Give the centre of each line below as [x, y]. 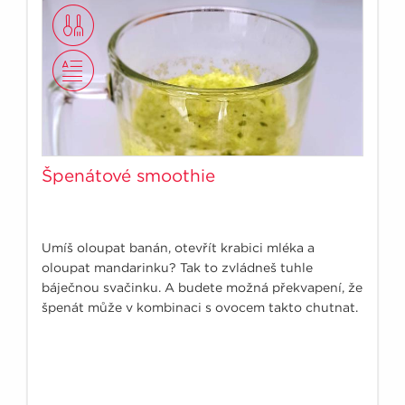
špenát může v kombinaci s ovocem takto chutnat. [200, 307]
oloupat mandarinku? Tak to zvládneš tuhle [177, 267]
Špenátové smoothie [128, 175]
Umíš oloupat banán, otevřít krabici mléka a [178, 247]
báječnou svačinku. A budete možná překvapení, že [202, 287]
